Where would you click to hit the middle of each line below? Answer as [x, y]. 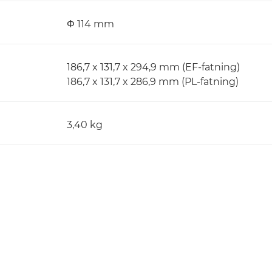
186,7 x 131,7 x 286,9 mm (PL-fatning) [153, 82]
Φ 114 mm [90, 24]
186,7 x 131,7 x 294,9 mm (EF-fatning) [153, 67]
